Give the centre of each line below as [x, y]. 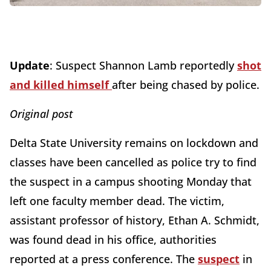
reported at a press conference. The [104, 259]
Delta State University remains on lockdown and [134, 143]
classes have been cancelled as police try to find [133, 162]
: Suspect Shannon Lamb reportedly [143, 66]
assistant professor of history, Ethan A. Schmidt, [135, 220]
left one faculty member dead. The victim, [117, 201]
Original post [41, 114]
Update [30, 66]
